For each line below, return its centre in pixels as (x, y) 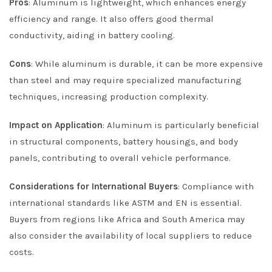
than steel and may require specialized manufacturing (125, 80)
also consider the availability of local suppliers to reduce (131, 236)
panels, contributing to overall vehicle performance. (120, 158)
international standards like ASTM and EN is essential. (125, 203)
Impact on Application (56, 125)
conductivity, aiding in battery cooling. (92, 35)
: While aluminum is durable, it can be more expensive (147, 64)
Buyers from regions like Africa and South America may (127, 219)
